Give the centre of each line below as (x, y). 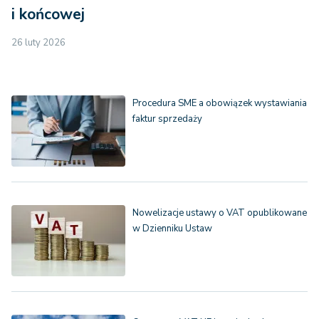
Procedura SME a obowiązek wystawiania (220, 104)
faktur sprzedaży (167, 119)
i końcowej (48, 15)
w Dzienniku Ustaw (172, 229)
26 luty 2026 (38, 43)
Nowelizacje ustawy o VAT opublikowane (220, 213)
